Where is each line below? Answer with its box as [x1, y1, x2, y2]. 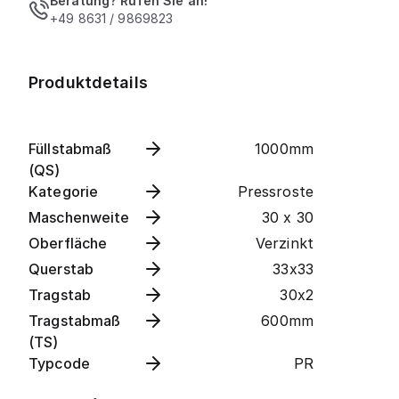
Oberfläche [28, 234, 108, 252]
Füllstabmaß [28, 140, 112, 158]
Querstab [28, 260, 94, 278]
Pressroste [237, 183, 313, 200]
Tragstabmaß [28, 312, 121, 330]
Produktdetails [28, 73, 148, 92]
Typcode [28, 354, 90, 372]
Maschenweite [28, 208, 130, 226]
